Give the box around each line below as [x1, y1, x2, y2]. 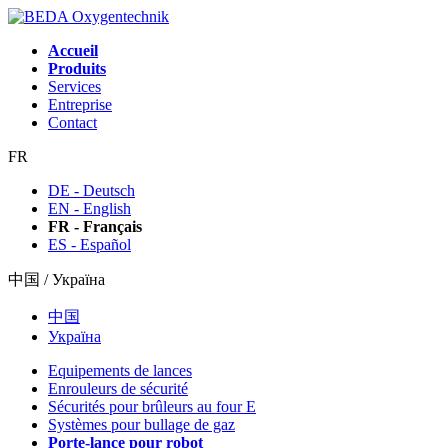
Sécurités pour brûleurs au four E [48, 398, 256, 415]
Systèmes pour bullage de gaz [48, 416, 235, 433]
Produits [48, 60, 106, 77]
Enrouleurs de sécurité [48, 380, 188, 397]
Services [48, 78, 101, 95]
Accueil [48, 42, 98, 59]
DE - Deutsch [48, 182, 135, 199]
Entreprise [48, 96, 112, 113]
